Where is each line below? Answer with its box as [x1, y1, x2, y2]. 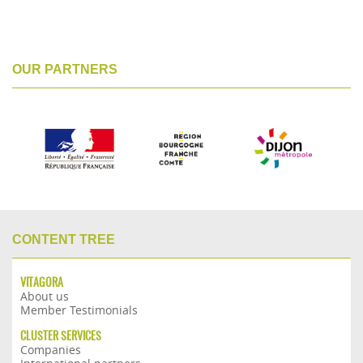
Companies [20, 342, 81, 357]
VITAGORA [20, 275, 63, 290]
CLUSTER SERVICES [20, 328, 101, 344]
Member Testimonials [20, 302, 138, 318]
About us [20, 288, 69, 304]
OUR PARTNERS [12, 62, 117, 76]
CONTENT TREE [12, 233, 115, 246]
